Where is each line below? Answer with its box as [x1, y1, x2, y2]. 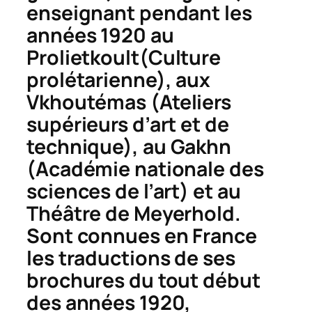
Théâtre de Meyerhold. [26, 199, 241, 227]
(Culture [139, 43, 221, 71]
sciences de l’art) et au [26, 177, 241, 205]
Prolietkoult [26, 43, 139, 71]
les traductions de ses [26, 244, 235, 272]
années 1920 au [26, 21, 174, 49]
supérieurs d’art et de [26, 110, 229, 138]
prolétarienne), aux [26, 65, 211, 93]
